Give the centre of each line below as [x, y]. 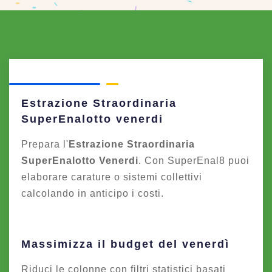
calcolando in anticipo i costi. [93, 193]
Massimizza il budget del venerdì [125, 244]
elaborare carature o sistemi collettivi [112, 177]
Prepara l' [45, 144]
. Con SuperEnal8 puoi [194, 161]
